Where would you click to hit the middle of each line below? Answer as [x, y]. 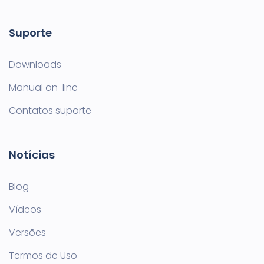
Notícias [32, 155]
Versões [27, 232]
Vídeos [25, 209]
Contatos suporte [50, 110]
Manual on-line [43, 88]
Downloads [35, 65]
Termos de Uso [43, 255]
